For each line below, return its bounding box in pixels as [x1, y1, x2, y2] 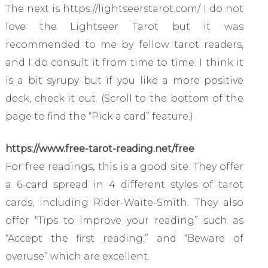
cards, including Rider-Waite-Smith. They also [5, 196, 244, 208]
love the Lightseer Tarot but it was [5, 20, 244, 32]
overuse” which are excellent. [5, 250, 150, 262]
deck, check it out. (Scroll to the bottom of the [5, 92, 244, 104]
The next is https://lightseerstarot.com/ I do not [5, 2, 244, 14]
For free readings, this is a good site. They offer [5, 160, 244, 172]
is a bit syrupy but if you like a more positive [5, 74, 244, 86]
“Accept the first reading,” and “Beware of [5, 232, 244, 244]
